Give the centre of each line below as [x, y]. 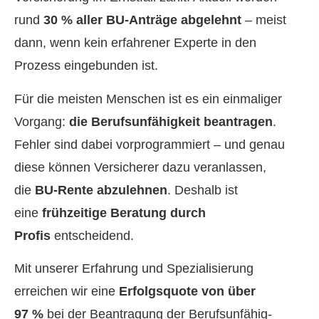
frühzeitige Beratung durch [124, 213]
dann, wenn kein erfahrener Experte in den [135, 43]
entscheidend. [92, 235]
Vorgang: [42, 121]
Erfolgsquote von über [187, 292]
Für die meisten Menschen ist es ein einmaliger [148, 99]
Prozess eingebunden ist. [86, 66]
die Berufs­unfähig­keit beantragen [171, 121]
